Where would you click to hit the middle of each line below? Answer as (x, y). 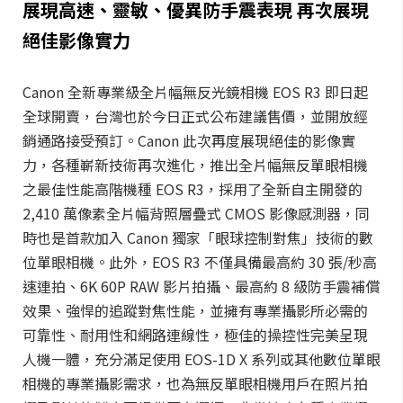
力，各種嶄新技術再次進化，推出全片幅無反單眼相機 (195, 165)
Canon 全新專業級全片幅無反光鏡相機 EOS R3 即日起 (195, 92)
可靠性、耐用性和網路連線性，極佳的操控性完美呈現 (195, 335)
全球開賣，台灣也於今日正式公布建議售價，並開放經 (195, 116)
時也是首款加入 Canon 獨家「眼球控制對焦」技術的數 (198, 237)
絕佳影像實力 (76, 40)
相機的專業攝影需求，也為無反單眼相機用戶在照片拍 (195, 383)
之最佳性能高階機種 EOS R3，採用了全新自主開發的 (193, 189)
